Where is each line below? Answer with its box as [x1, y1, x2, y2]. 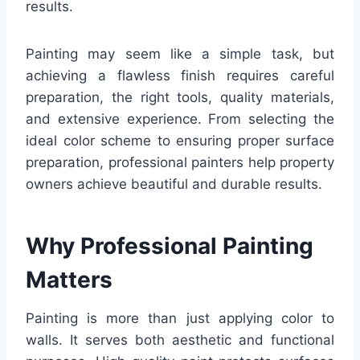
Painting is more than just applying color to [26, 309, 334, 326]
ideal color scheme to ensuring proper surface [26, 132, 334, 149]
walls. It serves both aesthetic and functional [26, 331, 334, 348]
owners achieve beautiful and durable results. [26, 175, 322, 192]
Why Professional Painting [26, 231, 313, 260]
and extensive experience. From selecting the [26, 110, 334, 127]
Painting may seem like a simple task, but [26, 45, 334, 62]
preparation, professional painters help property [26, 153, 334, 170]
